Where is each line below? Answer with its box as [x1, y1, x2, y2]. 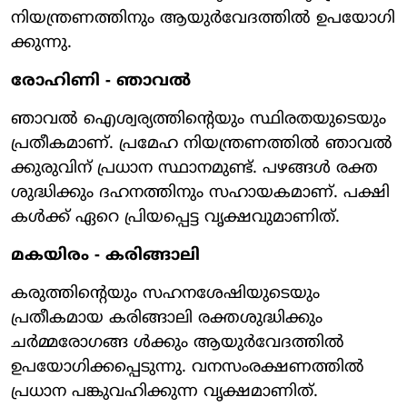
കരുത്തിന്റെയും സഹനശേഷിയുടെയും [11, 283, 320, 304]
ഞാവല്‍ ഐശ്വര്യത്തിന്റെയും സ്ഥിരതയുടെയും [11, 108, 386, 130]
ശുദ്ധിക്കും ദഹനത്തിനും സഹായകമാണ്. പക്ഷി [11, 182, 390, 203]
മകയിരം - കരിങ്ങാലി [11, 244, 200, 266]
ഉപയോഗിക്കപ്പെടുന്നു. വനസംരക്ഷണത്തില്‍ [11, 356, 364, 378]
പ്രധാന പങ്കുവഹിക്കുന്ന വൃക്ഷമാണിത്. [11, 381, 318, 402]
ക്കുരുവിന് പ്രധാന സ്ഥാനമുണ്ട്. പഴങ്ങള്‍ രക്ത [11, 157, 378, 179]
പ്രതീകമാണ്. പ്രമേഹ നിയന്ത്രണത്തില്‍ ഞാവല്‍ [11, 133, 392, 154]
